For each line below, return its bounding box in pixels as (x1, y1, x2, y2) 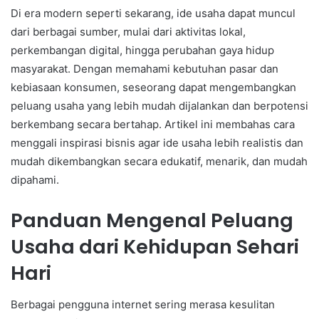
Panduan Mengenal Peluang (11, 206, 293, 234)
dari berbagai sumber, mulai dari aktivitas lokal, (11, 24, 246, 38)
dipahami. (11, 172, 59, 187)
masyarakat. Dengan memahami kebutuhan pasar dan (11, 61, 278, 75)
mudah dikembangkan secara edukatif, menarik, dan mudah (11, 154, 308, 168)
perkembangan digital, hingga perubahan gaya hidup (11, 43, 274, 57)
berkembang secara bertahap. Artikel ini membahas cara (11, 117, 295, 131)
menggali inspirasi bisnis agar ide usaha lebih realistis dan (11, 135, 303, 150)
